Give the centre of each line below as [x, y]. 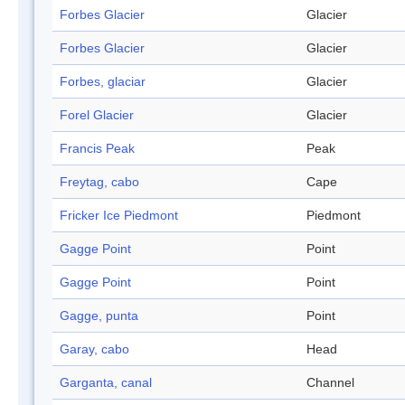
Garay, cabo [94, 349]
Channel [330, 383]
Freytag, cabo [99, 182]
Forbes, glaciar [103, 82]
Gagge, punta [99, 316]
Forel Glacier [97, 115]
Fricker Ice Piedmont [119, 216]
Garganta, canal [106, 383]
